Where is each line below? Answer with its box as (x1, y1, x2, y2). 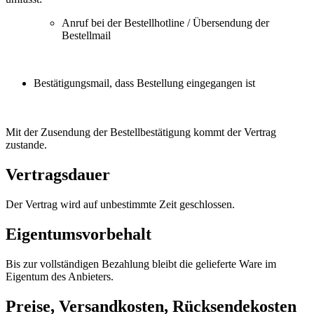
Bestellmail (62, 29, 111, 42)
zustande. (6, 139, 47, 151)
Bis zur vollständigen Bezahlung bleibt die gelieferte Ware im (6, 257, 276, 270)
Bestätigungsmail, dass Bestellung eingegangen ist (34, 77, 255, 90)
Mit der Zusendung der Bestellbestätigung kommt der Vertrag (6, 126, 276, 139)
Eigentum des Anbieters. (6, 270, 114, 282)
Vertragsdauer (6, 165, 110, 184)
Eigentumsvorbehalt (6, 224, 151, 243)
